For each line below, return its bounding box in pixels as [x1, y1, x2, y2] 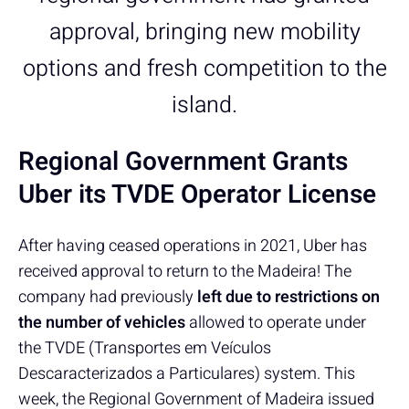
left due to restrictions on [197, 284, 380, 309]
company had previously [18, 284, 197, 309]
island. [172, 88, 237, 122]
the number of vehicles [18, 309, 185, 335]
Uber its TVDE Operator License [18, 175, 376, 214]
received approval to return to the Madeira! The [18, 258, 351, 284]
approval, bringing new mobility [48, 15, 361, 49]
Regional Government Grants [18, 142, 348, 181]
